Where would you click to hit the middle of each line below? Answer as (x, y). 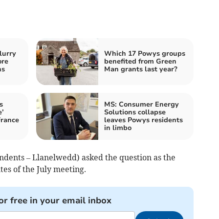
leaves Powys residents (143, 120)
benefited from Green (140, 62)
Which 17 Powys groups (145, 54)
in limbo (118, 128)
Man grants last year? (141, 69)
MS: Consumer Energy (142, 105)
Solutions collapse (135, 112)
